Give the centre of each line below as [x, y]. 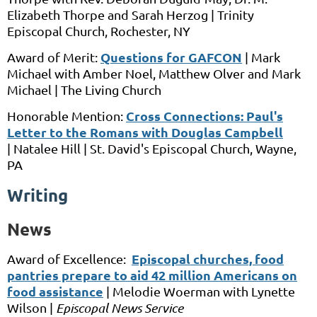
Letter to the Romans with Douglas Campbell [145, 132]
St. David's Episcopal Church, [173, 149]
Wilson [27, 308]
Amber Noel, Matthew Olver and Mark [192, 74]
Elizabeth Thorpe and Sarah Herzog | [111, 15]
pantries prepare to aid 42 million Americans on [152, 275]
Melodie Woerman [166, 292]
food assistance [55, 292]
